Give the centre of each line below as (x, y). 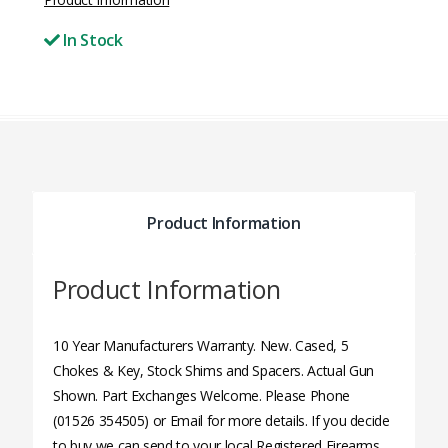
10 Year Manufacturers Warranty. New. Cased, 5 (201, 345)
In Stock (91, 40)
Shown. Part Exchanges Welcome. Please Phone (201, 395)
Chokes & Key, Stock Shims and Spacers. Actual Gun (213, 370)
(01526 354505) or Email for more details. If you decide (221, 420)
